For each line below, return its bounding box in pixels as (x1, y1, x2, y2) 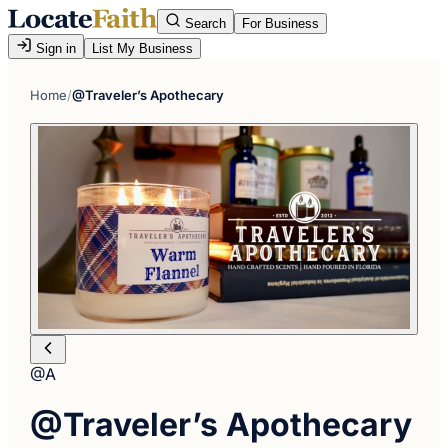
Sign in (32, 41, 76, 56)
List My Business (92, 41, 193, 56)
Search (181, 16, 226, 31)
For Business (242, 16, 319, 31)
